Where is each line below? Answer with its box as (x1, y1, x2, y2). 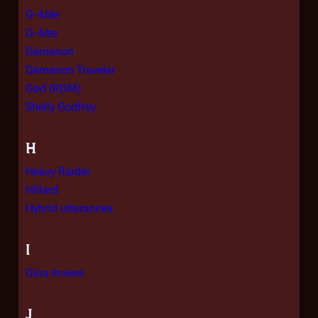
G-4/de (26, 8, 59, 21)
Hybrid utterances (26, 202, 113, 215)
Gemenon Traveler (26, 63, 115, 77)
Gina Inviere (26, 266, 84, 280)
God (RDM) (26, 82, 81, 95)
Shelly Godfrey (26, 100, 96, 114)
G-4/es (26, 26, 58, 40)
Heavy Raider (26, 165, 90, 178)
